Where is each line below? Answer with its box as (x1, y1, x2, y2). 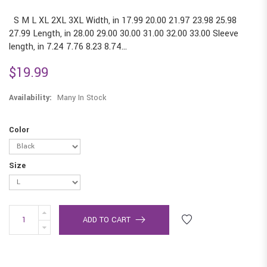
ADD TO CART (83, 214, 131, 225)
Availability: (9, 92, 54, 103)
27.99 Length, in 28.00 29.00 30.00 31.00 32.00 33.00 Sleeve (9, 27, 238, 40)
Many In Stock (57, 92, 106, 103)
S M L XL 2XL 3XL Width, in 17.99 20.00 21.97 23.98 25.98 (9, 14, 237, 27)
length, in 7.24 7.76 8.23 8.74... (9, 40, 127, 53)
